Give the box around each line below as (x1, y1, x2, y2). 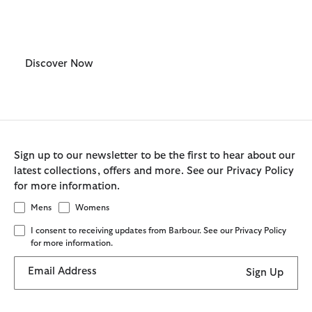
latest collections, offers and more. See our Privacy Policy (14, 166, 294, 177)
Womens (75, 203, 109, 212)
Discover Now (25, 58, 93, 69)
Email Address (28, 265, 97, 276)
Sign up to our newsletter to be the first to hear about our (14, 150, 295, 162)
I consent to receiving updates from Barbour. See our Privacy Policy (31, 226, 286, 235)
